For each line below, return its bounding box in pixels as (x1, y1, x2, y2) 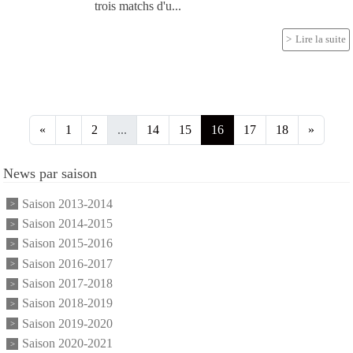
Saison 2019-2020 (22, 316, 113, 330)
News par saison (3, 165, 97, 181)
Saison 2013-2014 (22, 196, 113, 210)
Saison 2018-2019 (22, 296, 113, 310)
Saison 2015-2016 (22, 236, 113, 251)
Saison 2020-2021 (22, 336, 113, 351)
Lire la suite (295, 33, 346, 45)
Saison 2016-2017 (22, 256, 113, 270)
